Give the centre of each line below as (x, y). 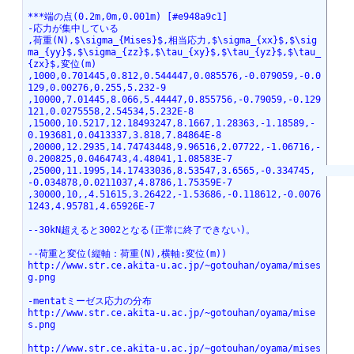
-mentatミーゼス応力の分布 (89, 301)
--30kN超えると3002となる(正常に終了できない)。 (141, 230)
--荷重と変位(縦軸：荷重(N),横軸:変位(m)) (127, 254)
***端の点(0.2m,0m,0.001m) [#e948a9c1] (127, 17)
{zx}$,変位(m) (62, 64)
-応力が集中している (73, 29)
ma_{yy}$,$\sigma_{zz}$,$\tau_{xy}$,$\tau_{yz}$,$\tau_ (174, 53)
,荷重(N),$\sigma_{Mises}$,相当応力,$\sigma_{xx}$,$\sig (172, 41)
